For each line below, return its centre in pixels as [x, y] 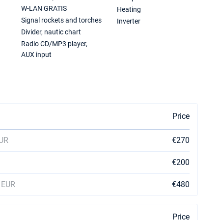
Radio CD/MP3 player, [55, 44]
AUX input [37, 55]
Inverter [129, 21]
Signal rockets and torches [62, 20]
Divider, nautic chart [51, 32]
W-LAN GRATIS [44, 8]
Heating [129, 9]
